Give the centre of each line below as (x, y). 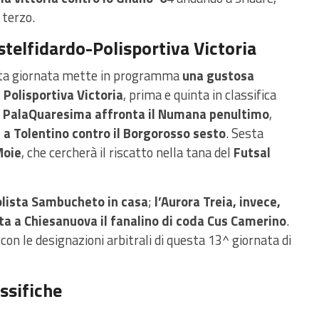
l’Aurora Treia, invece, (218, 202)
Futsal (252, 153)
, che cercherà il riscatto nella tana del (127, 153)
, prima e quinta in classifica (200, 95)
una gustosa (218, 76)
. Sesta (245, 134)
